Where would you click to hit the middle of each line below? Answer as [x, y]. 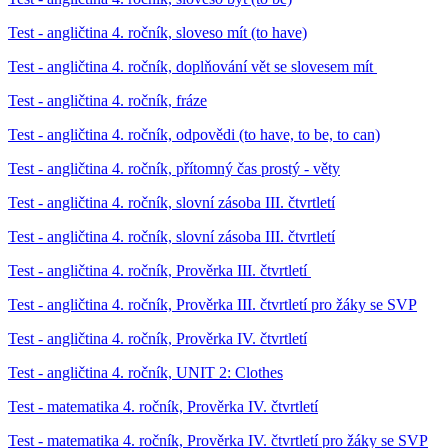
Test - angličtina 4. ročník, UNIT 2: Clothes [145, 372]
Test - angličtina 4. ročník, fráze [107, 100]
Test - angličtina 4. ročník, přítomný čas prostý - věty [174, 168]
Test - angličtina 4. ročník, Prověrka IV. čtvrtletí [157, 338]
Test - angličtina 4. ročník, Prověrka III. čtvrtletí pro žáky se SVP [212, 304]
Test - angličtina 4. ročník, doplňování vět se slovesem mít [192, 66]
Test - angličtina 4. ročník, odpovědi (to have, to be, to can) [194, 134]
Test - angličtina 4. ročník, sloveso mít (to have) [157, 32]
